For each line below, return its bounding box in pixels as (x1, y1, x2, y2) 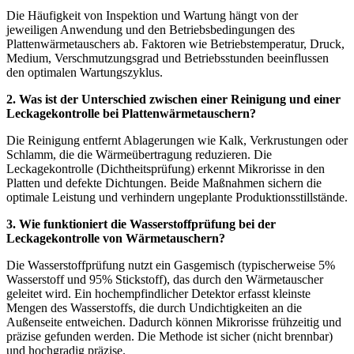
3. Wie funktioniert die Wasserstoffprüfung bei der (6, 217, 276, 231)
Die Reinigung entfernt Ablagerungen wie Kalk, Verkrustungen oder (6, 133, 348, 147)
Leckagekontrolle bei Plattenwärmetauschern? (6, 106, 256, 120)
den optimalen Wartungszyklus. (6, 65, 163, 79)
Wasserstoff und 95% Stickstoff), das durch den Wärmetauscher (6, 272, 323, 286)
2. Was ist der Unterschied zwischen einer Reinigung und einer (6, 92, 341, 106)
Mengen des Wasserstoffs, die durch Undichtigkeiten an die (6, 300, 302, 314)
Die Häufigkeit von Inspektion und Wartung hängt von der (6, 8, 298, 22)
